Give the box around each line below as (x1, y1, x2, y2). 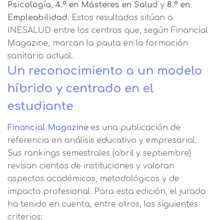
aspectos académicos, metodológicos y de (7, 174, 179, 183)
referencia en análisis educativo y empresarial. (7, 136, 197, 145)
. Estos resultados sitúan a (67, 13, 173, 22)
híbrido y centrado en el (7, 82, 154, 95)
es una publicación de (88, 123, 181, 132)
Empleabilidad (7, 13, 67, 22)
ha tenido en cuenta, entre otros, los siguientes (7, 199, 198, 209)
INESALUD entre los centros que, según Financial (7, 26, 208, 35)
